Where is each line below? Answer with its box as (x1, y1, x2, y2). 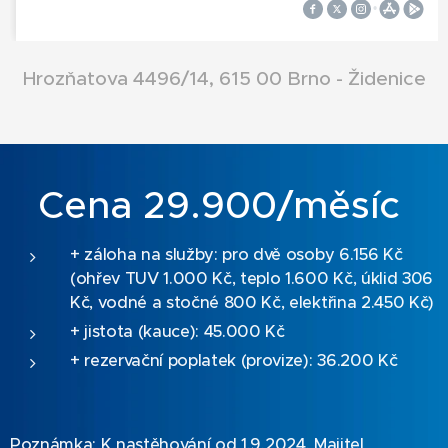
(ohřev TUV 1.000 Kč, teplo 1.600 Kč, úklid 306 (70, 268, 433, 290)
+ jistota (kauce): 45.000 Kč (70, 321, 285, 343)
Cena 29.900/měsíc (37, 181, 411, 230)
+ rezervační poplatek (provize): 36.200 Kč (70, 350, 402, 372)
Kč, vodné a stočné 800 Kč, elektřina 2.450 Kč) (70, 292, 434, 314)
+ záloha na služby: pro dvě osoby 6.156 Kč (70, 244, 403, 266)
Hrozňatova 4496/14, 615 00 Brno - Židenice (22, 66, 426, 91)
